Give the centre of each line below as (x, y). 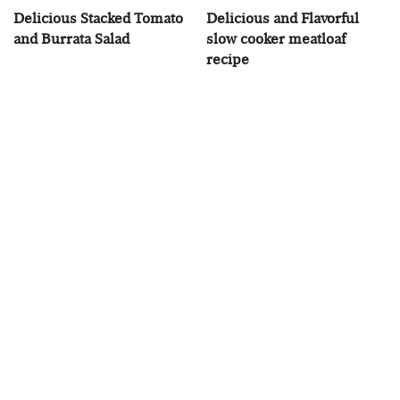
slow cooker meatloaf (276, 38)
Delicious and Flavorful (283, 18)
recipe (228, 59)
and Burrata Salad (71, 38)
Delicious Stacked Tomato (98, 18)
